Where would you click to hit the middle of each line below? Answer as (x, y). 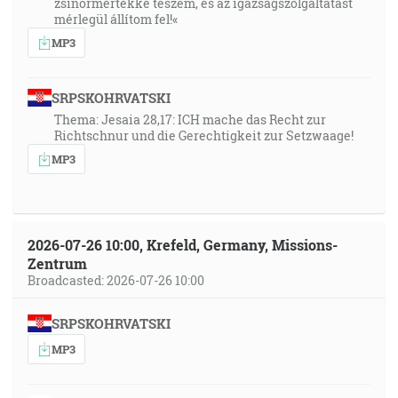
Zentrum (57, 263)
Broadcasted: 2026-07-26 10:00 (116, 280)
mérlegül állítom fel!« (116, 19)
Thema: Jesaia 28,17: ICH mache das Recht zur (190, 119)
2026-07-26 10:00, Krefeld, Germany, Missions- (183, 245)
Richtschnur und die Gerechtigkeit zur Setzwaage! (204, 135)
